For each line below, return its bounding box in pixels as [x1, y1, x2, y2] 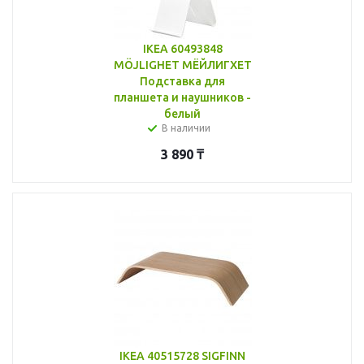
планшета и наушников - [114, 90, 251, 104]
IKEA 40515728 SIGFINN [119, 349, 245, 362]
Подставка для [140, 74, 225, 88]
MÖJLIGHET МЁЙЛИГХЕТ [113, 58, 252, 71]
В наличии [161, 122, 210, 133]
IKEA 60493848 [142, 41, 223, 55]
